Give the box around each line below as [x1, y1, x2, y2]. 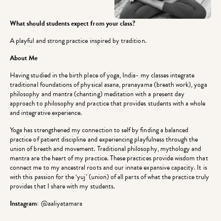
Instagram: [10, 198, 41, 209]
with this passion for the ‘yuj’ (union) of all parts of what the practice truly [10, 172, 209, 183]
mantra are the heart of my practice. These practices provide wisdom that [10, 153, 208, 164]
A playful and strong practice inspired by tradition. [10, 36, 147, 46]
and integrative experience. [10, 108, 82, 118]
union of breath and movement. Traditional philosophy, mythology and [10, 144, 202, 154]
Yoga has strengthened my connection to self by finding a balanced [10, 125, 189, 136]
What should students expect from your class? [10, 18, 136, 29]
